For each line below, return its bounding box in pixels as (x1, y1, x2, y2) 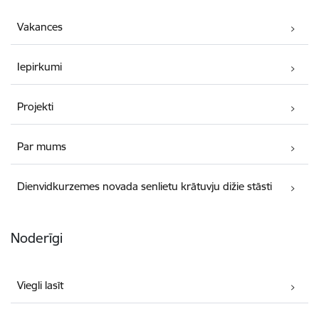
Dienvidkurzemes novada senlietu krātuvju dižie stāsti (17, 179, 273, 194)
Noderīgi (11, 229, 63, 247)
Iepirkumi (17, 60, 63, 74)
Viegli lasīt (17, 278, 64, 293)
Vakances (17, 20, 63, 34)
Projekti (17, 100, 54, 114)
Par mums (17, 140, 67, 154)
